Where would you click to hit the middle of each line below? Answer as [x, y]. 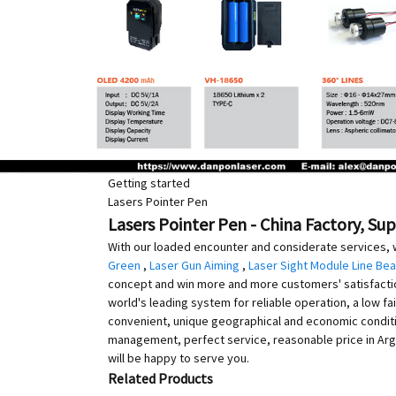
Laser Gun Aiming [194, 265]
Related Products [160, 378]
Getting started [149, 183]
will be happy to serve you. [179, 358]
